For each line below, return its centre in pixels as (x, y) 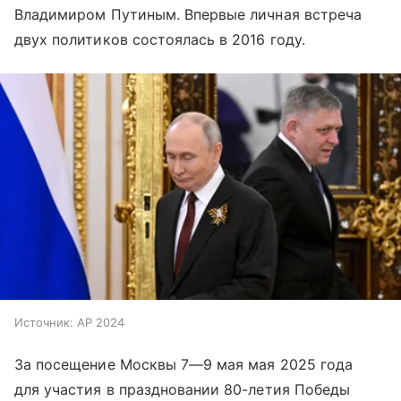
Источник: (44, 322)
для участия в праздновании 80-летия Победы (183, 389)
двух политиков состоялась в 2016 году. (160, 39)
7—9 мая (212, 364)
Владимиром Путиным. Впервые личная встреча (188, 14)
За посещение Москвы (98, 364)
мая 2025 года (298, 364)
